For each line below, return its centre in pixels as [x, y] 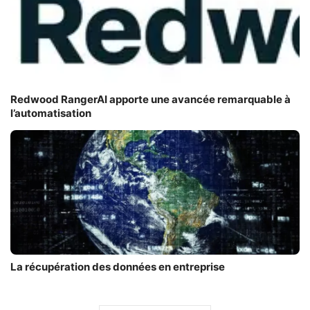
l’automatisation [51, 113]
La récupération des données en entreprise [118, 266]
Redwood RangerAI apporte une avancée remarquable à [151, 99]
